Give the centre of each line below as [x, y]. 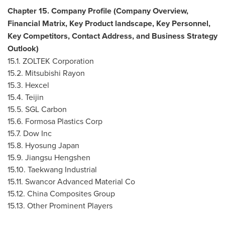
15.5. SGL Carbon [37, 109]
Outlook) [23, 48]
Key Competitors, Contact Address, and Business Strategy [113, 36]
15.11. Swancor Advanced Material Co [71, 181]
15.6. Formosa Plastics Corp [55, 121]
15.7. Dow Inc [30, 133]
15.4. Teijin [26, 97]
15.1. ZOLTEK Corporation [51, 61]
